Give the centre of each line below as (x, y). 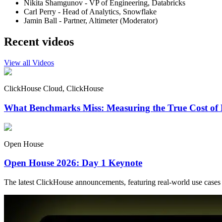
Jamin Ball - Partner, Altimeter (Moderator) (91, 21)
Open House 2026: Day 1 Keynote (73, 163)
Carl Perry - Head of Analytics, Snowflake (90, 12)
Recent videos (39, 42)
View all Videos (29, 63)
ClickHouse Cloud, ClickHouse (54, 89)
